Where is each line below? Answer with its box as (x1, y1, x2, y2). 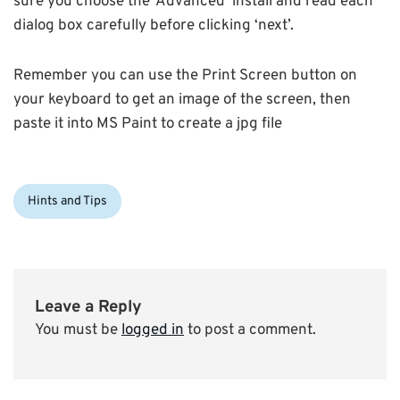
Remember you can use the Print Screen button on (13, 66, 357, 87)
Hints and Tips (28, 194, 107, 210)
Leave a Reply (35, 296, 142, 318)
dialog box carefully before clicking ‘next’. (13, 16, 294, 37)
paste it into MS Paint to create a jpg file (13, 114, 282, 135)
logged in (121, 320, 184, 340)
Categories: (12, 185, 93, 205)
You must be (35, 320, 121, 340)
